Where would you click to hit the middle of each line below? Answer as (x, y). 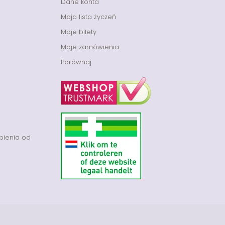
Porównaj (76, 62)
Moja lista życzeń (88, 17)
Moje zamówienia (90, 47)
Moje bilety (79, 32)
